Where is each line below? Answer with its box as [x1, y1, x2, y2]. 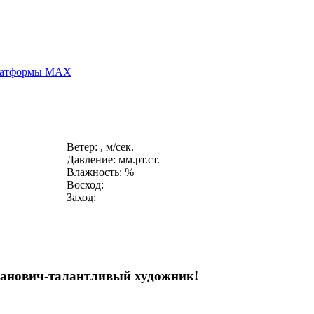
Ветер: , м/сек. [67, 141, 134, 153]
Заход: [67, 191, 96, 204]
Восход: [67, 179, 104, 191]
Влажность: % [67, 166, 134, 179]
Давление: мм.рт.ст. [67, 153, 160, 166]
